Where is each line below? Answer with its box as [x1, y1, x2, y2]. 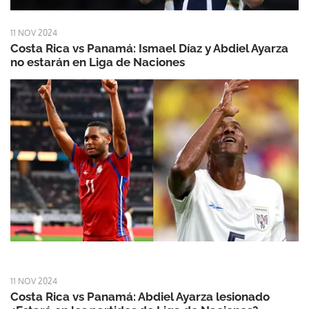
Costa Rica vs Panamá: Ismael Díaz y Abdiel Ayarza [10, 41, 288, 56]
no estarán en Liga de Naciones [10, 55, 185, 70]
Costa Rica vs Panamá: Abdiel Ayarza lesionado [10, 290, 270, 304]
